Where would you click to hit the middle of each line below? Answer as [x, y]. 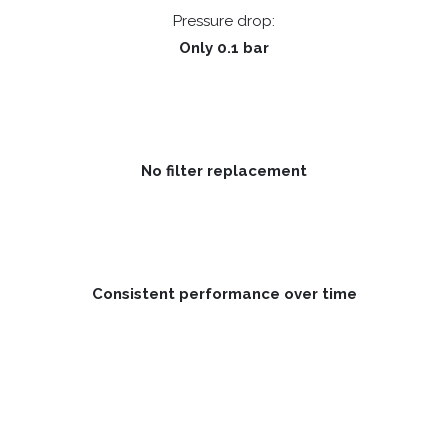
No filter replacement [224, 171]
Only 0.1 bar [224, 48]
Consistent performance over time [224, 294]
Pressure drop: [224, 21]
